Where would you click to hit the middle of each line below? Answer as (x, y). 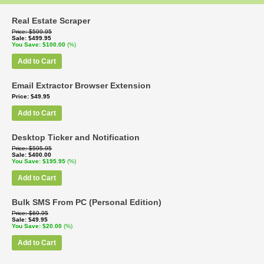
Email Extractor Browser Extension (81, 85)
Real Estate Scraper (51, 21)
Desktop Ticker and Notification (76, 137)
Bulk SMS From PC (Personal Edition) (87, 202)
